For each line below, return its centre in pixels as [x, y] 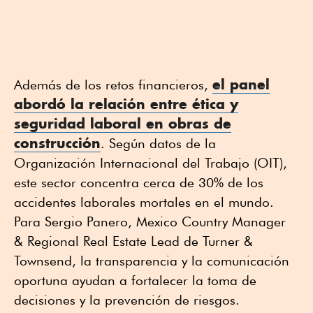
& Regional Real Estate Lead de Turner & [133, 241]
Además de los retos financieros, [113, 85]
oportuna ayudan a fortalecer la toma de [135, 281]
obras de [200, 124]
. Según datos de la [158, 144]
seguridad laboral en [91, 124]
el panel [241, 85]
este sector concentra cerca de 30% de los [139, 183]
